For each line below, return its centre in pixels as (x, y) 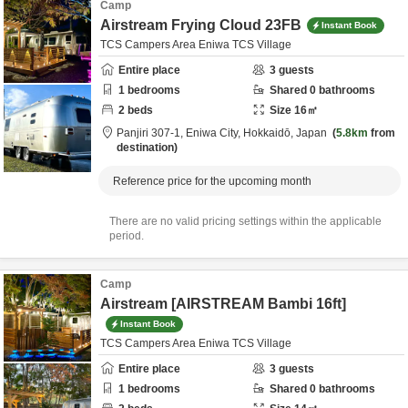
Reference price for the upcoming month (212, 181)
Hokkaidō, (270, 133)
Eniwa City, (214, 133)
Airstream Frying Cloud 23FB (201, 25)
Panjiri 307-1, (151, 133)
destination (145, 148)
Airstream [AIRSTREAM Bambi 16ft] (223, 304)
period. (127, 236)
